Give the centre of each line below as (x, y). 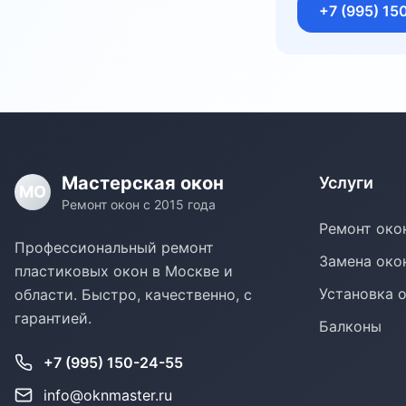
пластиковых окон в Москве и (124, 271)
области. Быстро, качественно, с (133, 295)
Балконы (350, 326)
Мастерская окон (143, 183)
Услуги (346, 183)
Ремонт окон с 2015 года (139, 204)
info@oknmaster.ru (108, 395)
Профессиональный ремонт (114, 247)
